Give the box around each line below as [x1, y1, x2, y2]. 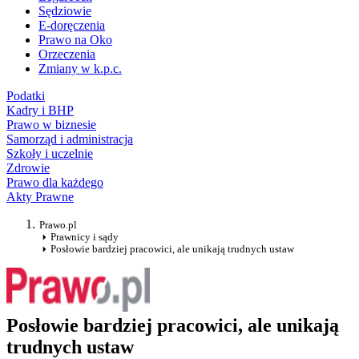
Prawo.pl [39, 219, 77, 232]
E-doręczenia [38, 18, 105, 33]
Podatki [6, 89, 45, 103]
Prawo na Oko [38, 33, 112, 47]
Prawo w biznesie [6, 118, 96, 132]
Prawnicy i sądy [50, 231, 119, 244]
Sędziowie [38, 4, 91, 18]
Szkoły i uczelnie [6, 147, 93, 161]
